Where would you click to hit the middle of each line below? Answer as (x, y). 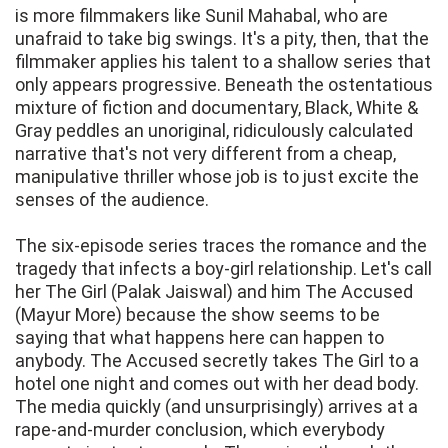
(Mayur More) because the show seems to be (197, 315)
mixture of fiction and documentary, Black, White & (216, 108)
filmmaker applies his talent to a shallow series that (223, 62)
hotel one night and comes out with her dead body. (217, 384)
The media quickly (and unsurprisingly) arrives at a (216, 407)
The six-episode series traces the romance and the (221, 246)
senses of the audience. (112, 200)
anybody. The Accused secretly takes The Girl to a (217, 361)
